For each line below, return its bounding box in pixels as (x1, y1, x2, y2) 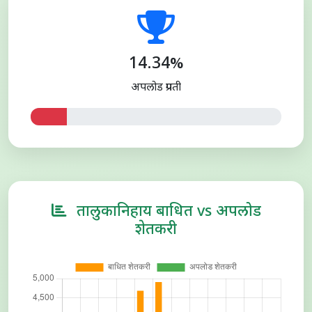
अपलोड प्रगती (131, 81, 181, 95)
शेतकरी (135, 221, 177, 240)
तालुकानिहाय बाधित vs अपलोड (72, 203, 261, 222)
